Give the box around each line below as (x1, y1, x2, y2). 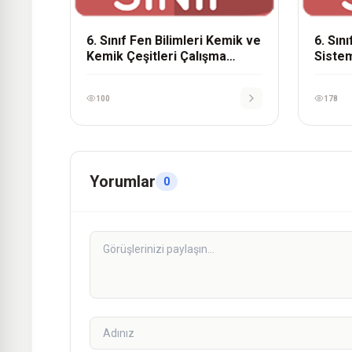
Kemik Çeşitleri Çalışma (86, 49, 226, 64)
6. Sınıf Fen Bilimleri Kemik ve (86, 33, 261, 48)
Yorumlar (90, 172, 156, 191)
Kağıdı (86, 64, 122, 79)
